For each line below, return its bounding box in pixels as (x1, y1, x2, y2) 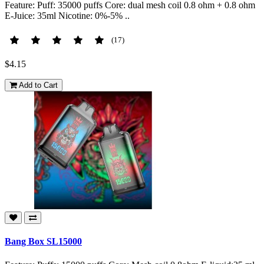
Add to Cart (19, 80, 58, 90)
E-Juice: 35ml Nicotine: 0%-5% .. (5, 10, 130, 21)
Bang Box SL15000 (5, 236, 82, 247)
